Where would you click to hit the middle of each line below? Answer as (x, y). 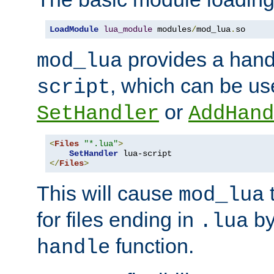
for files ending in (118, 219)
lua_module (128, 29)
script (73, 87)
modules (172, 29)
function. (152, 246)
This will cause (108, 193)
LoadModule (74, 29)
